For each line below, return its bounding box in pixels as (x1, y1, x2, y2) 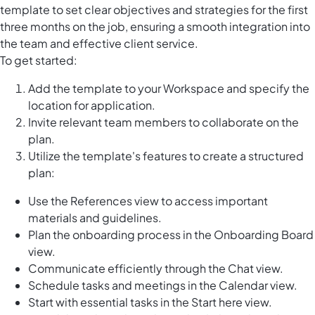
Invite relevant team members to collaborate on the (28, 115, 299, 130)
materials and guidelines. (28, 210, 162, 226)
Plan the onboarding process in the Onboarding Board (28, 227, 314, 243)
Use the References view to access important (28, 193, 268, 209)
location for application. (28, 98, 155, 113)
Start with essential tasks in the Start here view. (28, 295, 272, 310)
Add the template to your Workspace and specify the (28, 81, 309, 96)
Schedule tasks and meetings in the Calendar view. (28, 278, 297, 293)
